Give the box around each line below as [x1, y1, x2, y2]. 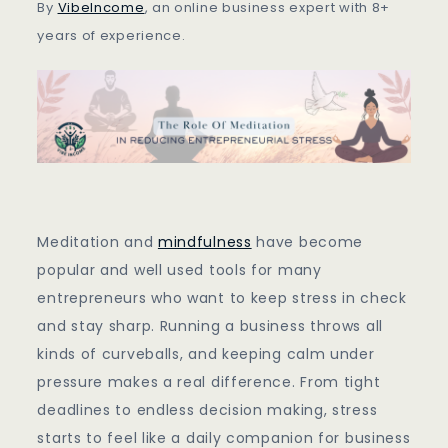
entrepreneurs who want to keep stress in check [37, 288, 407, 309]
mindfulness [157, 232, 252, 253]
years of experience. [37, 26, 186, 46]
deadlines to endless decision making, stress [37, 400, 378, 421]
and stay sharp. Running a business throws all [37, 316, 383, 337]
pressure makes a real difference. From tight [37, 372, 381, 393]
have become [251, 232, 364, 253]
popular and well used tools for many [37, 260, 322, 281]
